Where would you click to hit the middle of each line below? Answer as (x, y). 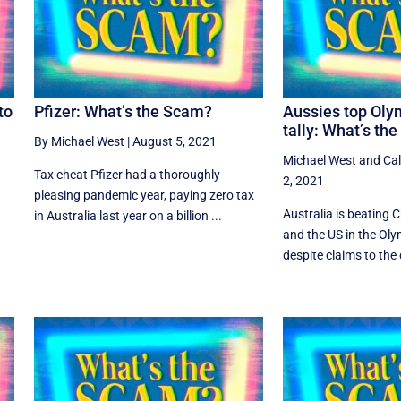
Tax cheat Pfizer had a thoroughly (127, 175)
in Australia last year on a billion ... (128, 216)
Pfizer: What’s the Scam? (123, 112)
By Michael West (79, 142)
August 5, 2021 (174, 142)
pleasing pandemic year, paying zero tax (144, 196)
